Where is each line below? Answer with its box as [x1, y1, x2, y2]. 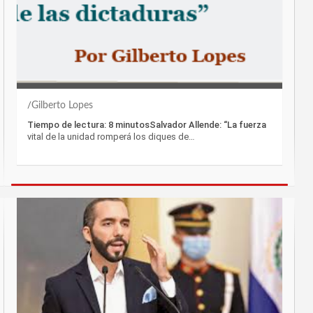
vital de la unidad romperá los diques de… [27, 131, 195, 142]
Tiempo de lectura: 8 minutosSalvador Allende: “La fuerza [27, 119, 266, 130]
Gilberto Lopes [31, 100, 93, 110]
